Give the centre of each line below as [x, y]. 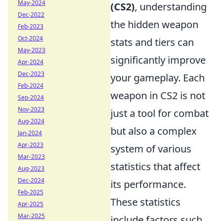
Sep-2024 [31, 97]
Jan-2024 [30, 133]
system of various [151, 149]
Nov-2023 [31, 109]
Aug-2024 [31, 121]
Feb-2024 [31, 86]
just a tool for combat [160, 113]
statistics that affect [155, 166]
